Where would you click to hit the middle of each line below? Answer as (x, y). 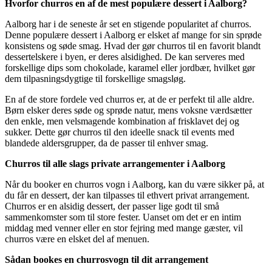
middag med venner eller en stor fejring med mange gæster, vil (124, 228)
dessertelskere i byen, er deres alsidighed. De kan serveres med (125, 57)
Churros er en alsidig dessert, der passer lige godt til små (112, 206)
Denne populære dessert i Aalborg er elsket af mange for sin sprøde (133, 35)
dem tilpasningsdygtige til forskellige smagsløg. (95, 79)
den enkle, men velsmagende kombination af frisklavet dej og (122, 121)
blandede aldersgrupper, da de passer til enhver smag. (107, 143)
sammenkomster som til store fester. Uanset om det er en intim (123, 217)
